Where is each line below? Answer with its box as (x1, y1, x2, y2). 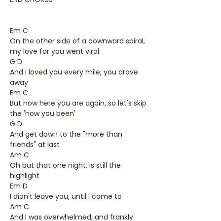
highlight (10, 171, 39, 181)
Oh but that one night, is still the (10, 160, 121, 170)
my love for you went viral (10, 46, 99, 56)
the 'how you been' (10, 109, 75, 118)
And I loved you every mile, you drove (10, 67, 138, 77)
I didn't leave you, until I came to (10, 191, 122, 201)
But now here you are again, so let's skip (10, 98, 147, 108)
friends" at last (10, 140, 60, 149)
